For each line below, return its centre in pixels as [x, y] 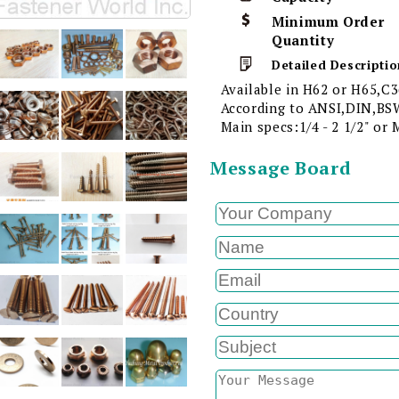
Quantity [303, 40]
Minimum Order [328, 21]
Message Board [281, 167]
